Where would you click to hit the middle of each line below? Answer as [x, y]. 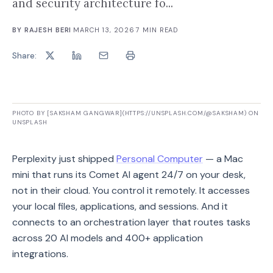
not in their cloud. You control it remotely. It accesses [131, 190]
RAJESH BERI [48, 30]
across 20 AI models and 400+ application [108, 238]
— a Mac [223, 159]
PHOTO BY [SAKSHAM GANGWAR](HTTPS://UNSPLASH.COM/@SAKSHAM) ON [136, 113]
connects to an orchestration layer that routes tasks [131, 222]
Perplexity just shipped [64, 159]
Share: [24, 55]
